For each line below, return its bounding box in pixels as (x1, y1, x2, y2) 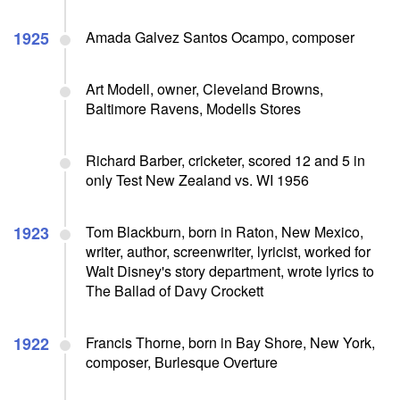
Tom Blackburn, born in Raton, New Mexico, (86, 221, 363, 242)
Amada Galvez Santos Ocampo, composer (86, 26, 354, 47)
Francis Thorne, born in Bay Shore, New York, (86, 331, 375, 353)
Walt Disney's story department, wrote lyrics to (86, 260, 374, 281)
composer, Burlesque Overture (86, 351, 278, 372)
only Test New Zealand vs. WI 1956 (86, 169, 309, 190)
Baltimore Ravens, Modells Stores (86, 97, 301, 119)
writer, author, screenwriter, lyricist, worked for (86, 240, 371, 262)
